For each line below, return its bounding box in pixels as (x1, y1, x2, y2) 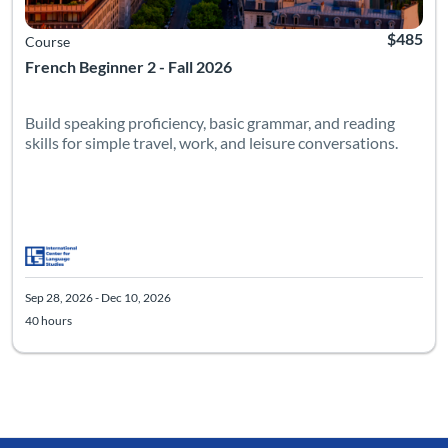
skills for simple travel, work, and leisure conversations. (25, 133, 398, 153)
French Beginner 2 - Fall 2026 (25, 57, 232, 77)
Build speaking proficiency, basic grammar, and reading (25, 113, 395, 133)
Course (25, 33, 70, 51)
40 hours (25, 313, 72, 329)
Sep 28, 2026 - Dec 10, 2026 (25, 290, 171, 306)
